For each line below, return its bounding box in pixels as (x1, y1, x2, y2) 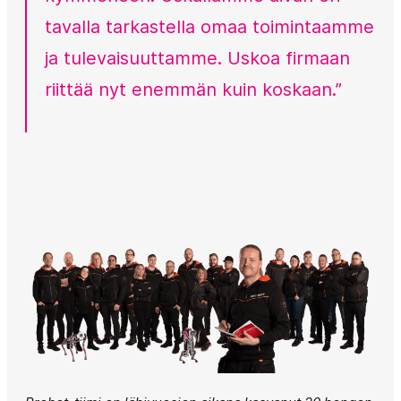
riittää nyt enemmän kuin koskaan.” (45, 79, 342, 100)
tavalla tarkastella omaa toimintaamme (45, 16, 374, 38)
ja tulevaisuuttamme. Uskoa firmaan (45, 47, 350, 69)
